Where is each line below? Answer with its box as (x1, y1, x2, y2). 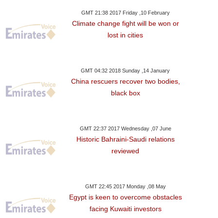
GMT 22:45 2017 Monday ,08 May (85, 183, 166, 189)
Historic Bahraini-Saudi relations (76, 135, 175, 143)
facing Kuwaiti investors (89, 205, 162, 213)
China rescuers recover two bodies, (71, 77, 180, 85)
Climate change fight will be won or (72, 19, 179, 27)
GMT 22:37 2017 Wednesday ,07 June (79, 126, 171, 131)
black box (110, 89, 140, 97)
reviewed (111, 147, 140, 155)
